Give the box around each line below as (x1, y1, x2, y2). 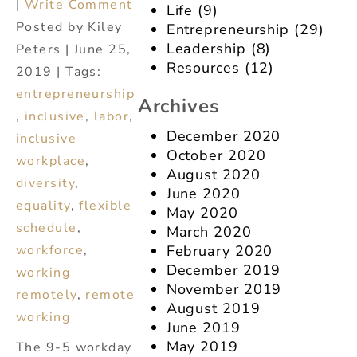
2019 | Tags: (16, 63, 102, 81)
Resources (166, 58, 240, 78)
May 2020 (166, 202, 238, 222)
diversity (16, 175, 75, 193)
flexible (79, 197, 131, 215)
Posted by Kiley (16, 18, 123, 37)
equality (16, 197, 71, 215)
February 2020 (166, 241, 273, 261)
